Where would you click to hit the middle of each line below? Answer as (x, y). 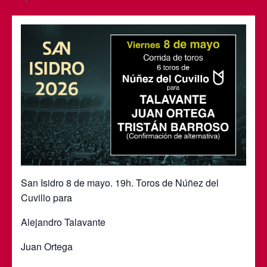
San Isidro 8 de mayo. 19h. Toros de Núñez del (120, 182)
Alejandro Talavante (63, 222)
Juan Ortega (47, 246)
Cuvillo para (46, 197)
